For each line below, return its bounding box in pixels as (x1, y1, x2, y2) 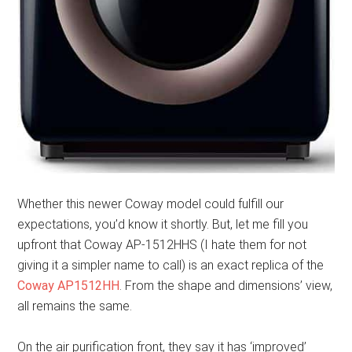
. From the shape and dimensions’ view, (119, 278, 333, 294)
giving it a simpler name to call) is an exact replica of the (17, 258, 324, 273)
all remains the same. (17, 299, 133, 314)
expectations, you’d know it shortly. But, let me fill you (17, 217, 309, 233)
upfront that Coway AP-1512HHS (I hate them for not (17, 237, 307, 253)
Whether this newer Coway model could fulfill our (17, 196, 284, 212)
